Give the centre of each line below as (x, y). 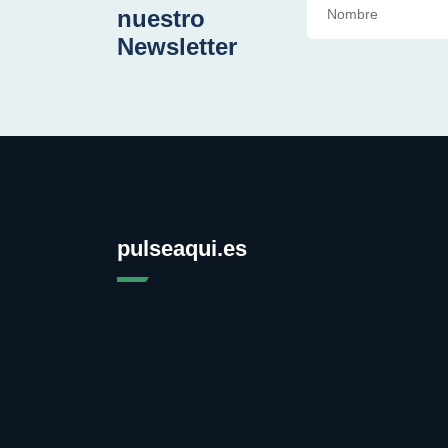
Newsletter (177, 46)
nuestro (161, 18)
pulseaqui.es (182, 248)
